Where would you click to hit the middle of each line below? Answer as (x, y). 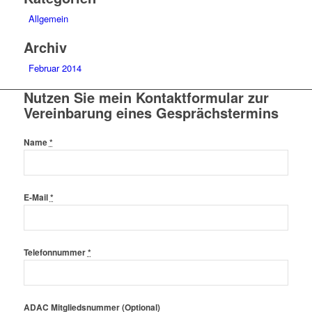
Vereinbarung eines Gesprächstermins (151, 113)
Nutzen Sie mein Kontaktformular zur (146, 97)
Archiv (45, 47)
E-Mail (37, 197)
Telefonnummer (55, 252)
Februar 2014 (55, 68)
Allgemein (48, 19)
